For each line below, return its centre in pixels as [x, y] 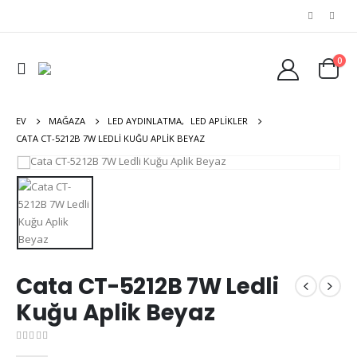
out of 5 [43, 349]
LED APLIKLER [219, 121]
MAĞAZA [67, 121]
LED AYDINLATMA [145, 121]
